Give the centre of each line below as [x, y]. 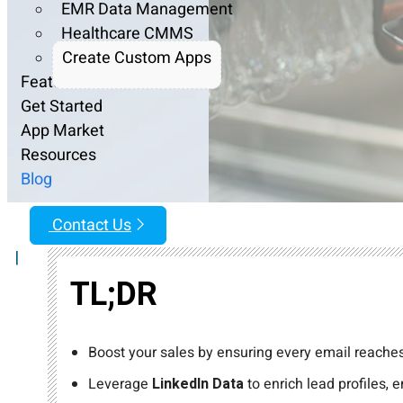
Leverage [120, 385]
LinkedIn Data [198, 385]
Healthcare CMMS [127, 34]
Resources [58, 156]
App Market [63, 131]
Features [53, 83]
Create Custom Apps [137, 58]
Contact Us [90, 226]
